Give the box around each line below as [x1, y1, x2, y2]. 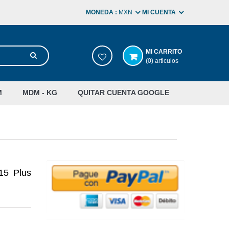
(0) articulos [146, 57, 178, 64]
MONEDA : [86, 9, 117, 16]
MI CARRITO [146, 48, 182, 55]
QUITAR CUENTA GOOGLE [78, 88, 169, 97]
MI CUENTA [142, 9, 176, 16]
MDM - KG [22, 88, 57, 97]
